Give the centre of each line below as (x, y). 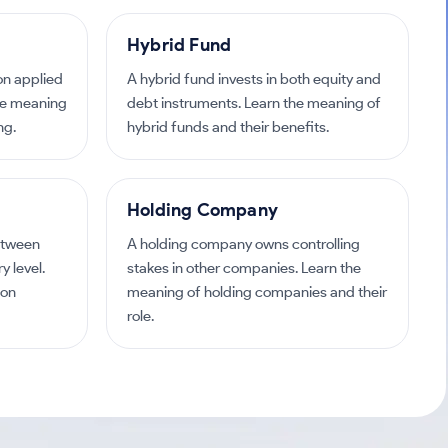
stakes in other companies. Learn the (244, 268)
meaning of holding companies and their (257, 292)
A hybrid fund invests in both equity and (254, 79)
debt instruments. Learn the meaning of (254, 103)
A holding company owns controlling (243, 244)
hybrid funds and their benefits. (228, 127)
